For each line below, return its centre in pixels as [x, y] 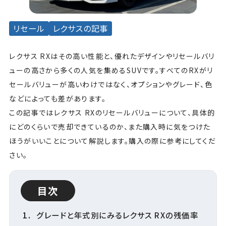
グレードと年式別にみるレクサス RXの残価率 [119, 215]
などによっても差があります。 [59, 98]
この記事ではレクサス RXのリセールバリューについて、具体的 [112, 112]
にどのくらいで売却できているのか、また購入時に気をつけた [110, 126]
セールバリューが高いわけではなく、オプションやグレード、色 [111, 84]
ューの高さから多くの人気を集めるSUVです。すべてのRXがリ [111, 70]
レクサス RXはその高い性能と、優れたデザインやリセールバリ [112, 56]
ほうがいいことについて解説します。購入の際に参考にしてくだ [112, 140]
